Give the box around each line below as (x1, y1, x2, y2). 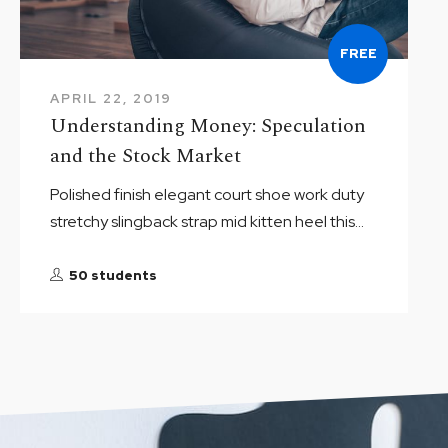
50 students (69, 266, 158, 284)
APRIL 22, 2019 (50, 89, 173, 107)
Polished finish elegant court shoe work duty (50, 183, 365, 205)
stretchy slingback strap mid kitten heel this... (50, 210, 365, 232)
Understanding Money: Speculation (50, 110, 367, 141)
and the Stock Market (50, 140, 242, 171)
